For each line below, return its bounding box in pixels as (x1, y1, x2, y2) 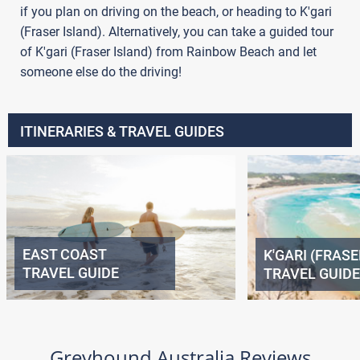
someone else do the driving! (20, 63, 182, 80)
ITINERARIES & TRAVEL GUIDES (20, 122, 224, 140)
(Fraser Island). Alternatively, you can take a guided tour (20, 23, 333, 39)
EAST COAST (22, 246, 107, 264)
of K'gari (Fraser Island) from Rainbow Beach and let (20, 43, 317, 59)
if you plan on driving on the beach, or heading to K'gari (20, 3, 332, 19)
